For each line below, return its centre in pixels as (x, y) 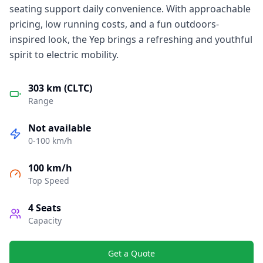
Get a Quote (131, 253)
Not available (60, 128)
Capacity (45, 220)
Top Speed (49, 181)
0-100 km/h (50, 141)
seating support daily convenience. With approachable (130, 9)
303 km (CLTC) (60, 88)
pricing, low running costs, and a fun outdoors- (114, 24)
